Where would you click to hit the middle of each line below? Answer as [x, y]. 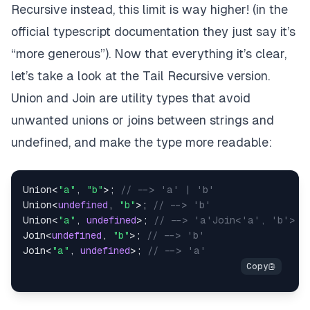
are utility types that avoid [173, 98]
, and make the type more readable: [170, 143]
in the [272, 10]
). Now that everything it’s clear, [196, 54]
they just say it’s [249, 32]
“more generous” [58, 54]
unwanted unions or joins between [110, 120]
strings [229, 120]
